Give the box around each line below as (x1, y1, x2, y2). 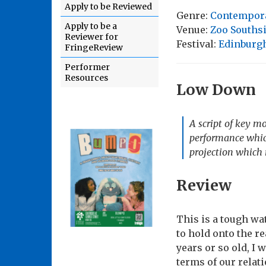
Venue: (176, 24, 210, 36)
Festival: (176, 38, 218, 50)
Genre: (176, 9, 210, 22)
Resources (65, 72, 108, 83)
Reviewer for (65, 31, 118, 42)
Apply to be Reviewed (65, 1, 152, 12)
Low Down (176, 80, 256, 100)
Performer (65, 62, 110, 72)
